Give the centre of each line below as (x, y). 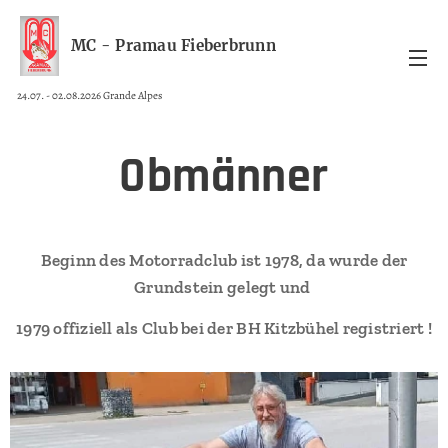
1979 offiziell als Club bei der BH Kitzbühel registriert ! (224, 328)
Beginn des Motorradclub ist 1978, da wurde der (224, 260)
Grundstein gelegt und (224, 287)
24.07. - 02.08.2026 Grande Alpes (90, 95)
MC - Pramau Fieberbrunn (173, 45)
